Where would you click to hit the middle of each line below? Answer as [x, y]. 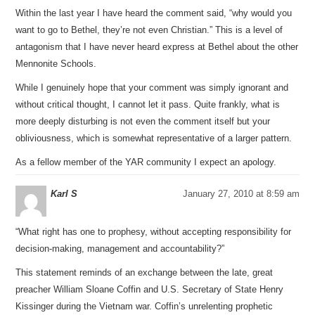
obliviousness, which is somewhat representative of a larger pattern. [154, 138]
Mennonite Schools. [56, 64]
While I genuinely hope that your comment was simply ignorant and [152, 88]
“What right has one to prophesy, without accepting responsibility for [154, 232]
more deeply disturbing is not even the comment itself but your [143, 121]
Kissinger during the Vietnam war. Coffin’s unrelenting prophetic [144, 306]
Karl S [64, 194]
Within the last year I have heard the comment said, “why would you [154, 13]
